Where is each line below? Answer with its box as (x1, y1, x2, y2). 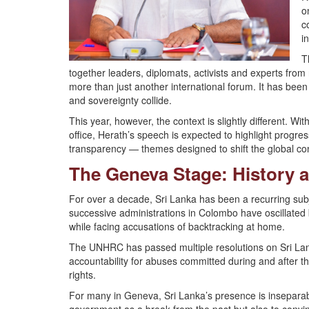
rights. (69, 268, 96, 281)
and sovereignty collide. (69, 93, 172, 107)
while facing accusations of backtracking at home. (69, 219, 285, 233)
